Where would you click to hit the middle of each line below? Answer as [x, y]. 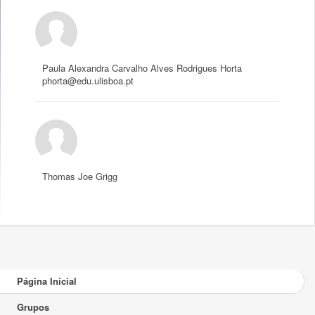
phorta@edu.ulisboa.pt [88, 81]
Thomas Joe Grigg [80, 176]
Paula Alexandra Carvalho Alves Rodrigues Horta [142, 68]
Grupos [33, 307]
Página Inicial [47, 281]
